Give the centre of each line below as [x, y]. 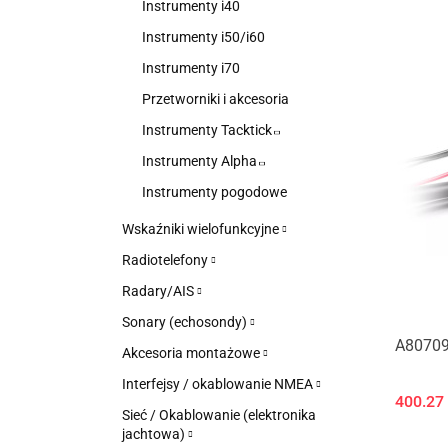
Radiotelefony [166, 260]
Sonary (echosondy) [186, 322]
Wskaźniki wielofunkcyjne [202, 229]
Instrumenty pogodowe [214, 192]
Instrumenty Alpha [201, 161]
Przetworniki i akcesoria [215, 99]
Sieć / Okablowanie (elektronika [219, 415]
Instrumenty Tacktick [208, 130]
